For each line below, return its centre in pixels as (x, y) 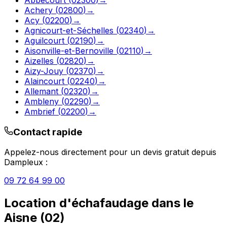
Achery (39, 10)
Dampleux (24, 162)
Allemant (41, 91)
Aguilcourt (44, 40)
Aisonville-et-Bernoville (69, 50)
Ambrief (40, 111)
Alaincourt (44, 81)
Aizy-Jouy (44, 71)
